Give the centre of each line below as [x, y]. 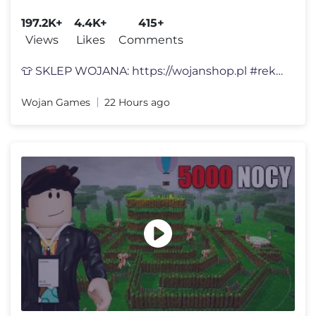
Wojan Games [56, 103]
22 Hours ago [137, 103]
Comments [151, 40]
